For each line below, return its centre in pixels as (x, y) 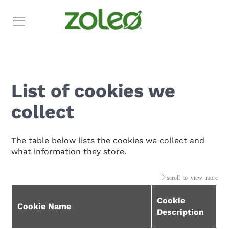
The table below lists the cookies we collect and (108, 141)
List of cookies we (94, 91)
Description (181, 212)
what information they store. (69, 152)
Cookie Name (44, 207)
